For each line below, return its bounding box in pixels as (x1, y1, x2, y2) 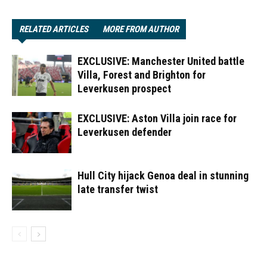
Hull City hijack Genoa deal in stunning (77, 169, 249, 182)
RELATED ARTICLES (19, 24, 88, 35)
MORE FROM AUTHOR (103, 24, 179, 35)
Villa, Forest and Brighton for (77, 69, 206, 81)
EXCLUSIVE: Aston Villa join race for (77, 112, 237, 125)
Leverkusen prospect (77, 82, 171, 95)
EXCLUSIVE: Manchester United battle (77, 55, 244, 67)
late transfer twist (77, 183, 158, 195)
